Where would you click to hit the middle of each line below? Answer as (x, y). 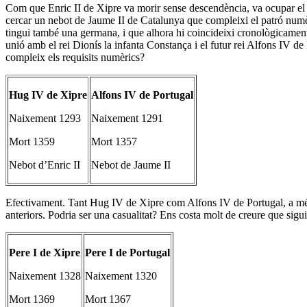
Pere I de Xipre (45, 252)
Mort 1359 (32, 141)
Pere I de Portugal (127, 252)
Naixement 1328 (45, 275)
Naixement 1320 (121, 275)
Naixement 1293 (45, 118)
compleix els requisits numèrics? (75, 57)
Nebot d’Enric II (45, 164)
